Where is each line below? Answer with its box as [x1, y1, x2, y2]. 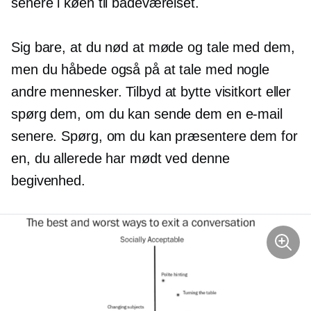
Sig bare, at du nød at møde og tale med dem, [11, 40, 295, 56]
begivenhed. [11, 173, 85, 189]
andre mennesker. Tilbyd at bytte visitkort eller [11, 84, 292, 100]
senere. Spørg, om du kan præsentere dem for [11, 128, 298, 144]
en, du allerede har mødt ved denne [11, 151, 230, 167]
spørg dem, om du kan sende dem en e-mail [11, 106, 283, 122]
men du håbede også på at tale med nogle [11, 62, 270, 78]
